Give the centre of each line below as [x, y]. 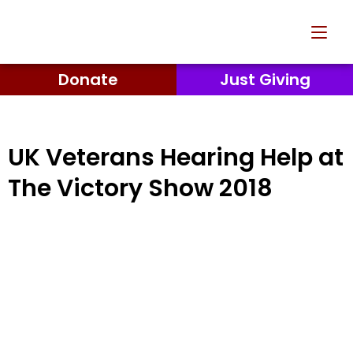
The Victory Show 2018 [140, 188]
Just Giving [265, 79]
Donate [88, 79]
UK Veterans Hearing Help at [176, 157]
